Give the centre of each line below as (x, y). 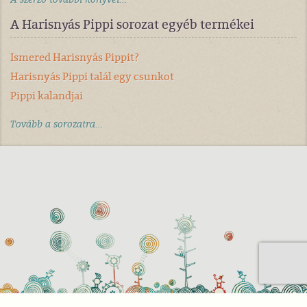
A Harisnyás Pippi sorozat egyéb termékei (132, 25)
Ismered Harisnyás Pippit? (75, 58)
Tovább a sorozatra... (57, 124)
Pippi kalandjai (47, 96)
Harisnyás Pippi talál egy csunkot (92, 77)
